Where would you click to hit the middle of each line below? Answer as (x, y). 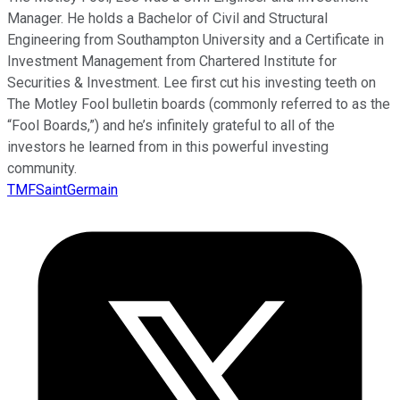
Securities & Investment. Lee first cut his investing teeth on (192, 82)
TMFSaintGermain (62, 189)
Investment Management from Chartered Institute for (172, 61)
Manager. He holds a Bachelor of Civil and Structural (167, 18)
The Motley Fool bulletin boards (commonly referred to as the (199, 104)
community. (42, 168)
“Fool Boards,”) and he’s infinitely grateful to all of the (171, 125)
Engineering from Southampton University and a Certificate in (196, 39)
